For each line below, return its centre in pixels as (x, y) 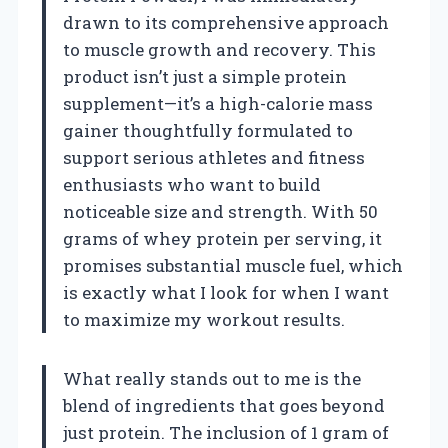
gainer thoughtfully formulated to (208, 130)
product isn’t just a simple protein (205, 76)
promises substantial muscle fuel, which (233, 265)
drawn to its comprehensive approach (226, 22)
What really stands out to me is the (212, 378)
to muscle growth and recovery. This (219, 49)
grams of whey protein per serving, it (222, 238)
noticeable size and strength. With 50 (220, 211)
